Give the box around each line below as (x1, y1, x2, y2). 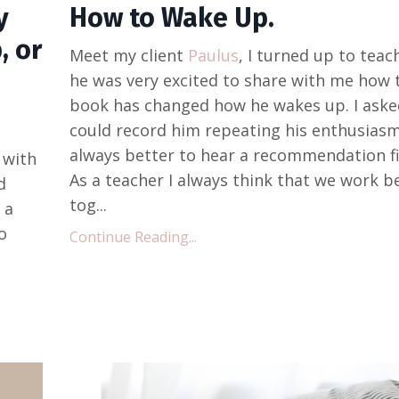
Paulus (187, 44, 239, 66)
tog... (69, 193, 107, 216)
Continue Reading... (69, 226, 197, 247)
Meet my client (69, 44, 188, 66)
